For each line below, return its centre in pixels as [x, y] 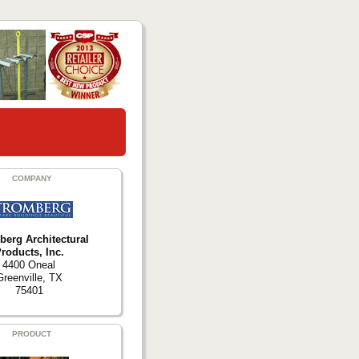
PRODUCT [32, 333]
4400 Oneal [29, 264]
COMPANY [32, 178]
